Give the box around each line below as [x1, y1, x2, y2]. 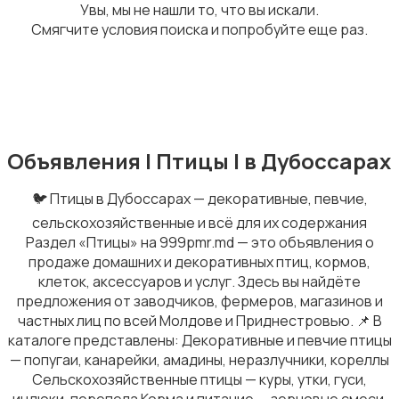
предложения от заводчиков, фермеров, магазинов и [16, 291, 383, 312]
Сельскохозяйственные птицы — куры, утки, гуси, [32, 370, 367, 390]
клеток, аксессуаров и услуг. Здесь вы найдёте [38, 272, 361, 292]
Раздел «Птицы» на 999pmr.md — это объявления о [25, 232, 374, 253]
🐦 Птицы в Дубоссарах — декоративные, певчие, [31, 189, 368, 209]
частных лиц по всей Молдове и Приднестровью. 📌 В [17, 311, 382, 331]
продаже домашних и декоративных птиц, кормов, [28, 252, 370, 273]
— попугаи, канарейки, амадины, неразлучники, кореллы [10, 350, 389, 370]
